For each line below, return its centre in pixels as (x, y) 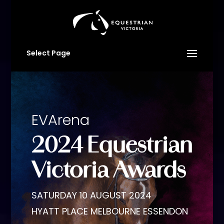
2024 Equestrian (112, 145)
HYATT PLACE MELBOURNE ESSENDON (109, 211)
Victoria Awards (108, 170)
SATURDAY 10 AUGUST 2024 (91, 195)
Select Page (48, 53)
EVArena (60, 120)
